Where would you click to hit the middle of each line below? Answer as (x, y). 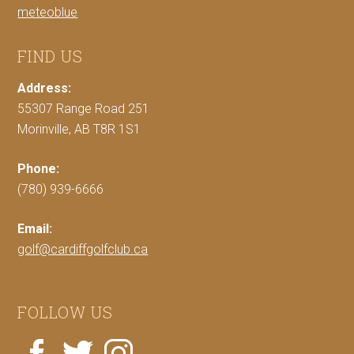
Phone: (39, 169)
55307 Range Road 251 (84, 109)
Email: (35, 229)
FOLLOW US (66, 312)
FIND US (51, 56)
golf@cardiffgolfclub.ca (83, 249)
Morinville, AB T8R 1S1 (79, 129)
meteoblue (48, 12)
